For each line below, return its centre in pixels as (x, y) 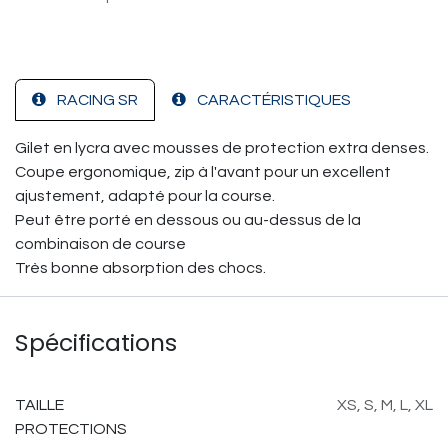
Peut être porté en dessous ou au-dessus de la (188, 220)
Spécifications (96, 343)
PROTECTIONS (71, 429)
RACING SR (97, 100)
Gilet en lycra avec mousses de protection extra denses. (222, 148)
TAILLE (39, 405)
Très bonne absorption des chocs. (140, 268)
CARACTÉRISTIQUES (274, 100)
